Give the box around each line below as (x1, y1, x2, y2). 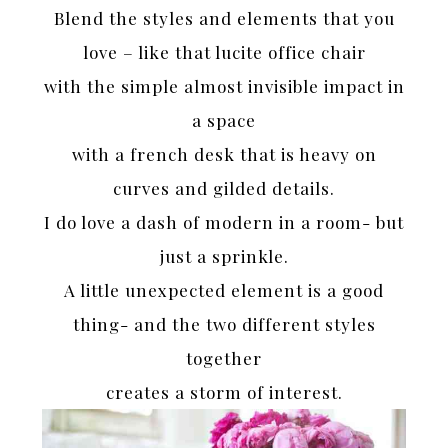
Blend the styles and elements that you (53, 7, 395, 30)
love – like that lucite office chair (82, 41, 366, 64)
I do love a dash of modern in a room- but (44, 211, 404, 234)
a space (192, 109, 256, 132)
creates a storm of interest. (105, 381, 343, 404)
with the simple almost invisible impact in (43, 75, 405, 98)
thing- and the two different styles (72, 313, 376, 336)
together (186, 347, 262, 370)
